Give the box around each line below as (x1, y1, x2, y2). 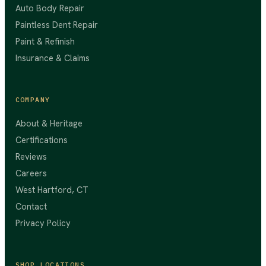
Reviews (15, 151, 47, 163)
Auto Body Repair (15, 2, 84, 14)
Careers (15, 167, 47, 179)
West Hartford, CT (15, 184, 88, 196)
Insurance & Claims (15, 52, 90, 64)
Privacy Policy (15, 217, 71, 229)
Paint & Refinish (15, 35, 75, 47)
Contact (15, 201, 47, 213)
